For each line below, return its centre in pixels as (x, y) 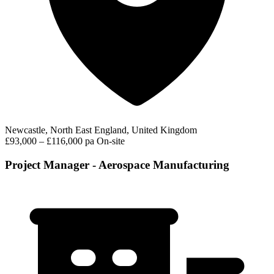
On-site (111, 141)
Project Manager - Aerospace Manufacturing (117, 165)
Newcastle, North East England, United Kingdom (101, 130)
